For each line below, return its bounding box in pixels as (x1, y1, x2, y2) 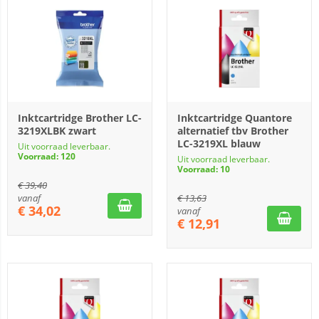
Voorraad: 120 (18, 150, 75, 162)
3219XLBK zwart (18, 124, 96, 137)
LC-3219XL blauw (177, 137, 261, 150)
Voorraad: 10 (177, 163, 230, 175)
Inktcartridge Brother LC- (18, 111, 142, 125)
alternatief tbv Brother (177, 124, 288, 137)
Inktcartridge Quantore (177, 111, 292, 125)
